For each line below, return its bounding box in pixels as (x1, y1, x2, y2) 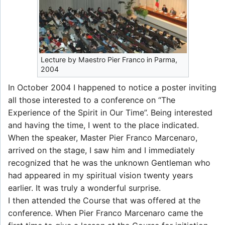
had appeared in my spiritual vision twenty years (8, 170, 193, 180)
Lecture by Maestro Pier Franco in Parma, (40, 55, 177, 64)
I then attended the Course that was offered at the (8, 195, 200, 205)
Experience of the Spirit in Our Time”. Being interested (8, 107, 212, 118)
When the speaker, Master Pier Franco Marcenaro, (8, 132, 197, 143)
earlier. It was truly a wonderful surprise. (8, 182, 161, 193)
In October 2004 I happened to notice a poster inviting (8, 82, 216, 92)
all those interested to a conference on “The (8, 94, 175, 105)
